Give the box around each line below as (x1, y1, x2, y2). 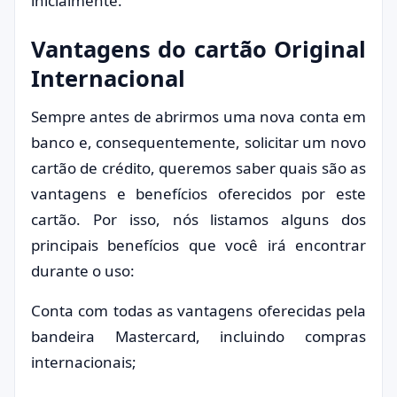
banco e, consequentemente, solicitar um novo (31, 132, 366, 152)
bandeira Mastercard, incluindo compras (31, 326, 366, 346)
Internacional (31, 63, 185, 93)
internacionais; (31, 352, 136, 372)
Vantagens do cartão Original (31, 34, 366, 64)
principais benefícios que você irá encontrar (31, 235, 366, 255)
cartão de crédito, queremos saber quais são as (31, 158, 366, 178)
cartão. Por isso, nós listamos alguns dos (31, 209, 366, 230)
